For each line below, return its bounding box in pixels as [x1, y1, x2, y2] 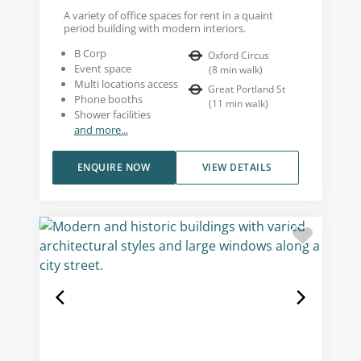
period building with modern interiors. [63, 20, 246, 35]
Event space [73, 60, 131, 76]
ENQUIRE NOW [77, 160, 151, 174]
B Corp [73, 45, 106, 60]
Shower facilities [73, 106, 151, 122]
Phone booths [73, 91, 143, 106]
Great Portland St [208, 81, 285, 96]
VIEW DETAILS [201, 160, 272, 174]
